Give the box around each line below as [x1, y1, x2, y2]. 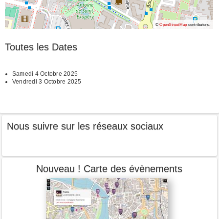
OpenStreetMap [159, 22, 187, 27]
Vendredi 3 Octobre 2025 [12, 78, 82, 85]
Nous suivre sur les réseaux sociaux [7, 120, 164, 131]
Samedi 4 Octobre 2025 [12, 70, 78, 77]
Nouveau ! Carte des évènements [36, 163, 183, 175]
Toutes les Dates [5, 41, 77, 52]
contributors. [187, 22, 210, 27]
